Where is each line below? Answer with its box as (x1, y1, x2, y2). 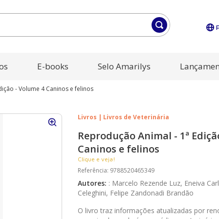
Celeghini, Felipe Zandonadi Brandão (78, 188, 194, 197)
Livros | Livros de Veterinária (78, 113, 169, 121)
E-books (37, 61, 68, 72)
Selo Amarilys (98, 61, 151, 72)
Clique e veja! (78, 155, 115, 163)
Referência (78, 166, 107, 175)
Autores (78, 178, 105, 188)
